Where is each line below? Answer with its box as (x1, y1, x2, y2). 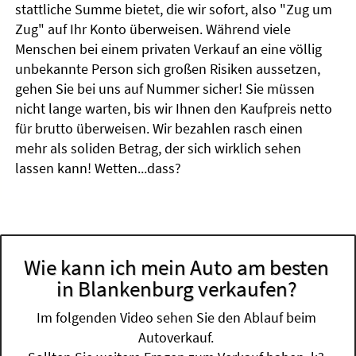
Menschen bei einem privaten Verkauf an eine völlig (15, 39, 323, 58)
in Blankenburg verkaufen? (56, 275, 296, 303)
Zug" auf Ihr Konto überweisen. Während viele (15, 19, 292, 38)
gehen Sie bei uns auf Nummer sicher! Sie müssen (15, 79, 315, 98)
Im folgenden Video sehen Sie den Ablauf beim (36, 308, 316, 327)
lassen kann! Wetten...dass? (15, 158, 182, 177)
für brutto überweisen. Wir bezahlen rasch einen (15, 118, 304, 137)
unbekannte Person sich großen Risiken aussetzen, (15, 59, 321, 78)
